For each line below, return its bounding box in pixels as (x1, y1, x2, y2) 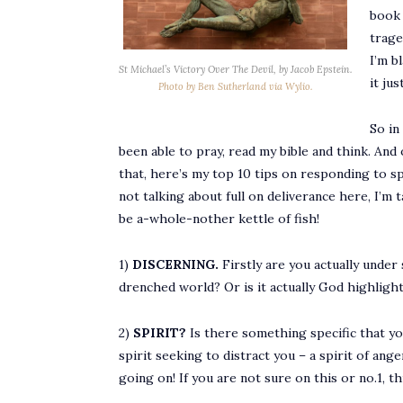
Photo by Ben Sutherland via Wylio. (158, 79, 312, 93)
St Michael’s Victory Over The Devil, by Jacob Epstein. (119, 62, 352, 76)
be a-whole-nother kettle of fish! (119, 210, 319, 227)
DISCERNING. (132, 255, 219, 273)
